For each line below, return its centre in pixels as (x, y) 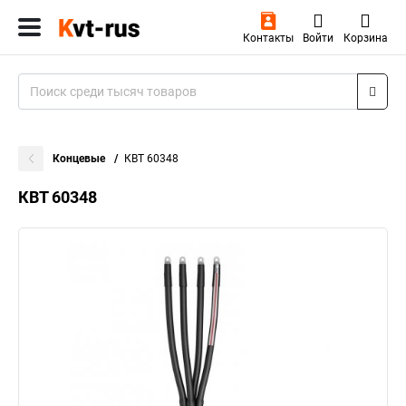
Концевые (80, 159)
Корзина (365, 38)
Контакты (268, 38)
